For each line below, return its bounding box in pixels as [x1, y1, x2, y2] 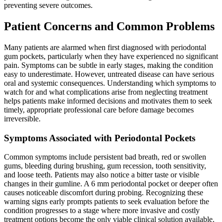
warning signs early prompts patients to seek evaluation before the [4, 197, 209, 206]
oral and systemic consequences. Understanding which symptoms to [4, 78, 216, 87]
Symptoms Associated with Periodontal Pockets [4, 132, 195, 143]
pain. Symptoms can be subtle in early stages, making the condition [4, 60, 213, 69]
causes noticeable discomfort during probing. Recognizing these [4, 188, 203, 197]
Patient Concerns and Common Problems [4, 20, 215, 33]
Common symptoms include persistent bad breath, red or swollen [4, 153, 206, 162]
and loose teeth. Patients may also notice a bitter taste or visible [4, 170, 199, 179]
